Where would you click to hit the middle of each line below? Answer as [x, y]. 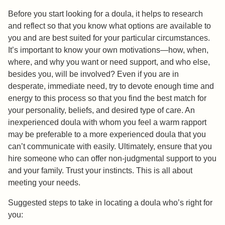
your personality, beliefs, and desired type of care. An [101, 110]
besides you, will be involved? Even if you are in [93, 74]
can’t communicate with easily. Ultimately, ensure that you [110, 147]
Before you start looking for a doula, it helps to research [105, 14]
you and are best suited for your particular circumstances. [109, 38]
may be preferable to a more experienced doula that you [107, 135]
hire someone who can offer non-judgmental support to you [112, 159]
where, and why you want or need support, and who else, [109, 62]
